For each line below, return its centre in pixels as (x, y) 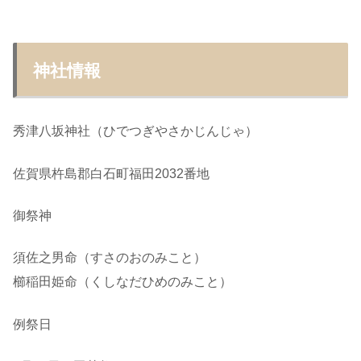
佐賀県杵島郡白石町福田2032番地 (111, 173)
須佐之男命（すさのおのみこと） (110, 258)
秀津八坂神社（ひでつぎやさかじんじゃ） (135, 131)
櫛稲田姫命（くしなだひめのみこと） (122, 282)
